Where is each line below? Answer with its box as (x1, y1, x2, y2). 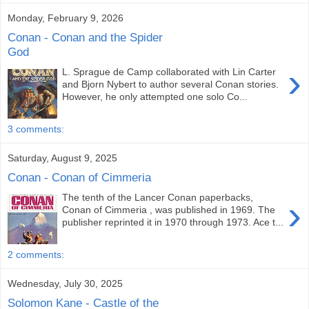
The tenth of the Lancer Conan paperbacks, (62, 191, 254, 203)
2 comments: (8, 249, 64, 261)
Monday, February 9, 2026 (8, 12, 123, 23)
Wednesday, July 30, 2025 (8, 277, 123, 289)
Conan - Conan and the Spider (8, 30, 163, 45)
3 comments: (8, 123, 64, 135)
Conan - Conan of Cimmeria (8, 170, 151, 185)
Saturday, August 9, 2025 (8, 152, 117, 163)
